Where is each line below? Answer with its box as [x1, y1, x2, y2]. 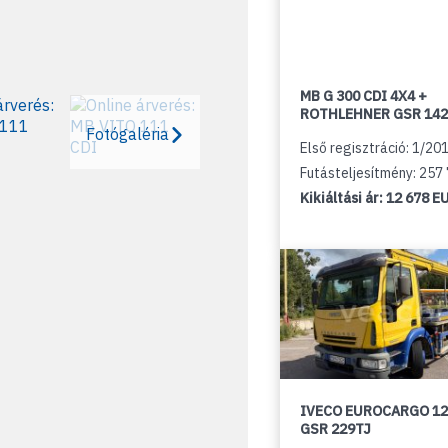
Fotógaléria [85, 123, 169, 144]
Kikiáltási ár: [300, 189, 386, 207]
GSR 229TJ [300, 420, 371, 438]
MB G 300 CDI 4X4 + [300, 87, 427, 105]
